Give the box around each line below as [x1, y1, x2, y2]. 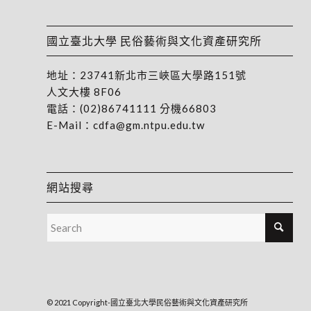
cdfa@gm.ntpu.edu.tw [93, 118, 205, 131]
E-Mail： [47, 118, 93, 131]
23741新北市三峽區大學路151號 [80, 68, 246, 81]
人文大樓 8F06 [47, 85, 121, 98]
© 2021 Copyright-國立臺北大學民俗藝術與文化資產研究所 [47, 298, 248, 308]
